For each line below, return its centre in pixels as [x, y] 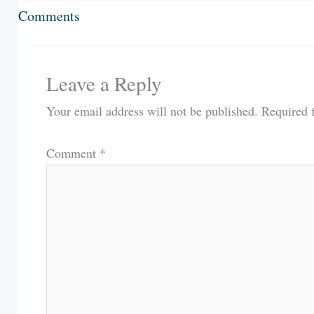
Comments [49, 15]
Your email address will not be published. [152, 110]
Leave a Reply [104, 83]
